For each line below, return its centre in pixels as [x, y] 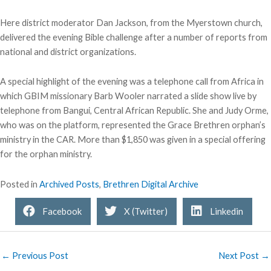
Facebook [62, 211]
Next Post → [244, 255]
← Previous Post [35, 255]
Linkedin [227, 211]
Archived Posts [69, 184]
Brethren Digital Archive [151, 184]
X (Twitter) [146, 211]
